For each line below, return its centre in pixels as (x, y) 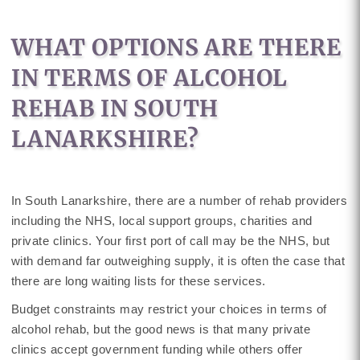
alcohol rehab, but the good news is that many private (161, 329)
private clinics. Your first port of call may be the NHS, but (170, 241)
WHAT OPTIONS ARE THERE (176, 47)
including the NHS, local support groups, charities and (162, 221)
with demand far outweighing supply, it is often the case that (178, 261)
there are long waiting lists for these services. (138, 281)
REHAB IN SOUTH (115, 108)
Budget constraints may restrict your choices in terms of (169, 309)
